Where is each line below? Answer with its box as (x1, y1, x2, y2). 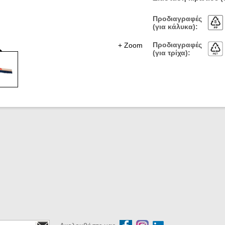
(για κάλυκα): (153, 23, 198, 31)
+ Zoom (118, 41, 143, 49)
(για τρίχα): (153, 49, 190, 57)
